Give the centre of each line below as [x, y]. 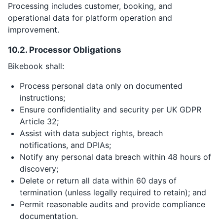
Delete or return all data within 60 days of [98, 181]
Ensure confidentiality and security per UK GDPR [110, 110]
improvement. [34, 30]
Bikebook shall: [36, 66]
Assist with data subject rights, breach [91, 133]
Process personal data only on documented [101, 86]
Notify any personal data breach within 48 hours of [115, 157]
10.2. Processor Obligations [65, 50]
